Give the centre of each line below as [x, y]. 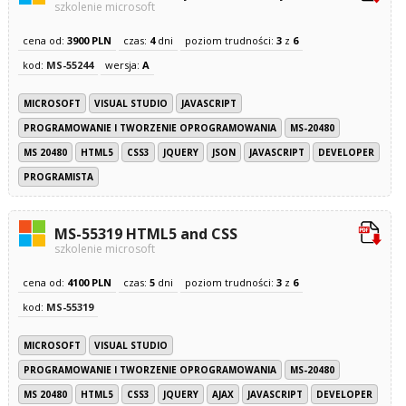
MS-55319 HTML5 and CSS [145, 234]
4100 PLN [89, 282]
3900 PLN [89, 40]
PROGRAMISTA [58, 177]
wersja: [123, 65]
